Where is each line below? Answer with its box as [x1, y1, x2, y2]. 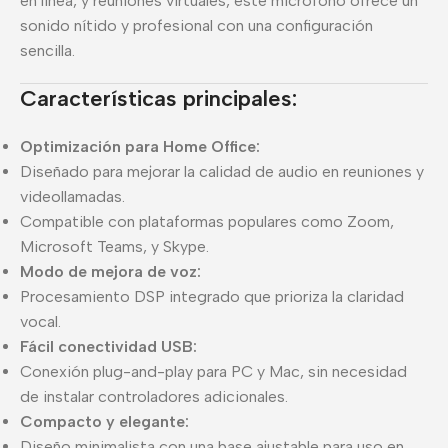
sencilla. [20, 40, 75, 60]
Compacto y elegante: [20, 411, 189, 431]
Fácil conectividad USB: [20, 336, 197, 356]
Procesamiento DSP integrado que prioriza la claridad [20, 286, 404, 306]
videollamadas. [20, 186, 125, 206]
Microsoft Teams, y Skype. [20, 236, 209, 256]
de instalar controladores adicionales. [20, 386, 288, 406]
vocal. [20, 311, 61, 331]
